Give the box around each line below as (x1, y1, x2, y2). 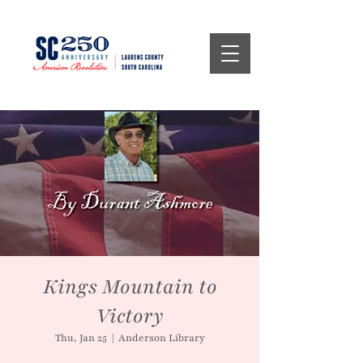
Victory (96, 302, 164, 330)
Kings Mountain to (42, 273, 217, 301)
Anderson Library (117, 331, 205, 344)
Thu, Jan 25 (54, 331, 107, 344)
